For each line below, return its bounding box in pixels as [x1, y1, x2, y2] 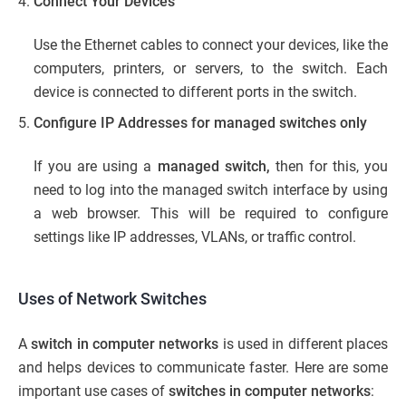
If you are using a [34, 157, 158, 175]
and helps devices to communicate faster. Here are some [18, 358, 388, 376]
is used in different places [218, 334, 389, 353]
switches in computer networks [169, 382, 371, 400]
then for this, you [269, 157, 389, 175]
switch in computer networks [31, 334, 219, 353]
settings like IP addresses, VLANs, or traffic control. [34, 227, 356, 246]
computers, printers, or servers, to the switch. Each [34, 59, 388, 77]
